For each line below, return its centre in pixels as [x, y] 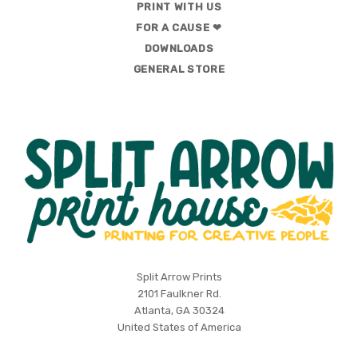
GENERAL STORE [179, 69]
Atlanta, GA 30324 [179, 310]
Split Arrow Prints [179, 276]
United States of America [179, 327]
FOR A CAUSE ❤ [179, 27]
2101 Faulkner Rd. [179, 293]
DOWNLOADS [179, 48]
